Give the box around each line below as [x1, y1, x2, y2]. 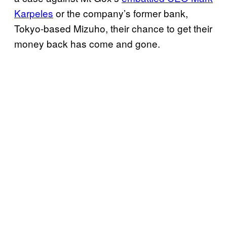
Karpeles [14, 6, 53, 20]
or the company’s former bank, [53, 6, 188, 20]
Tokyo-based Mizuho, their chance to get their [14, 21, 212, 35]
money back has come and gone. [14, 36, 160, 50]
